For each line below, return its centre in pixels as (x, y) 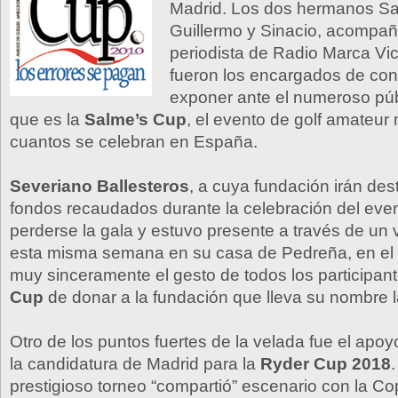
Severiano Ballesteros (99, 186)
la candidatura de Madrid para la (135, 364)
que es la (47, 119)
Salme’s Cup (135, 119)
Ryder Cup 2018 (326, 364)
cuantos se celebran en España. (134, 142)
